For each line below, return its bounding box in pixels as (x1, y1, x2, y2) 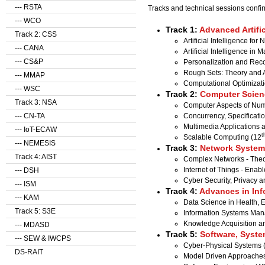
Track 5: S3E (15, 207, 56, 215)
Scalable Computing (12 (183, 132, 261, 141)
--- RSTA (15, 3, 42, 11)
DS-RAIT (15, 248, 43, 256)
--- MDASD (15, 221, 50, 229)
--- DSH (15, 166, 39, 174)
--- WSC (15, 85, 40, 93)
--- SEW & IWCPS (15, 234, 71, 243)
